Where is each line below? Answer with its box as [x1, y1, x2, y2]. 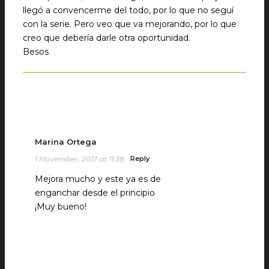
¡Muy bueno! [35, 201, 86, 213]
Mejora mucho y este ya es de [35, 174, 161, 185]
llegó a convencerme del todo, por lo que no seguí [23, 5, 234, 16]
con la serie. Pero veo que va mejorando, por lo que [23, 19, 237, 30]
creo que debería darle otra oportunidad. [23, 32, 190, 44]
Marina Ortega [35, 137, 97, 147]
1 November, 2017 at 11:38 [35, 154, 124, 164]
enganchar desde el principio [35, 187, 155, 199]
